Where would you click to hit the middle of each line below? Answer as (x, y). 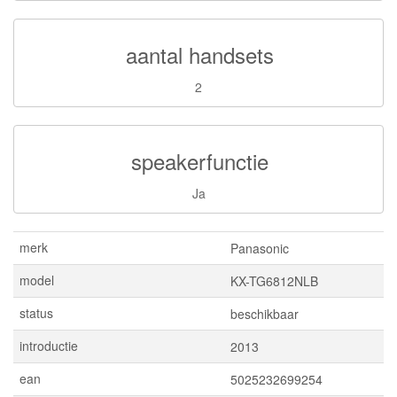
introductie (49, 346)
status (36, 313)
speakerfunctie (200, 161)
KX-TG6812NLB (274, 281)
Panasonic (260, 248)
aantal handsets (200, 54)
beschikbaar (265, 314)
